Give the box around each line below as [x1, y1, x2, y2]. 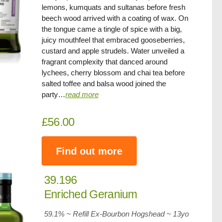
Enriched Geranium [44, 188, 137, 201]
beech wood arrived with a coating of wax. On [41, 14, 188, 22]
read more [65, 90, 99, 99]
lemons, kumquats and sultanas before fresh [41, 3, 185, 11]
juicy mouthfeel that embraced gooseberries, [41, 36, 185, 44]
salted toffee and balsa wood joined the [41, 79, 166, 88]
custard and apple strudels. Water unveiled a [41, 47, 184, 55]
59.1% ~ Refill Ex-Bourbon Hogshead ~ [44, 210, 173, 218]
